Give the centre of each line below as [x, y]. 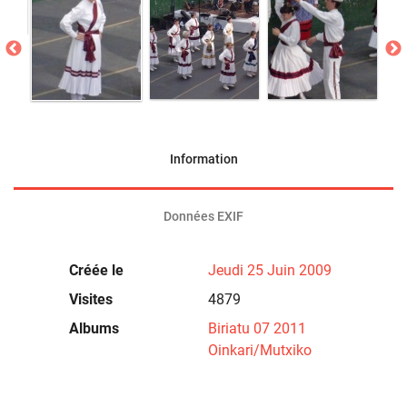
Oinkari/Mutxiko [259, 350]
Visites [90, 299]
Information [203, 159]
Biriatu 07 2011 [257, 328]
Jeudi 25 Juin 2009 [269, 270]
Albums [94, 328]
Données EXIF [203, 217]
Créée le [96, 270]
